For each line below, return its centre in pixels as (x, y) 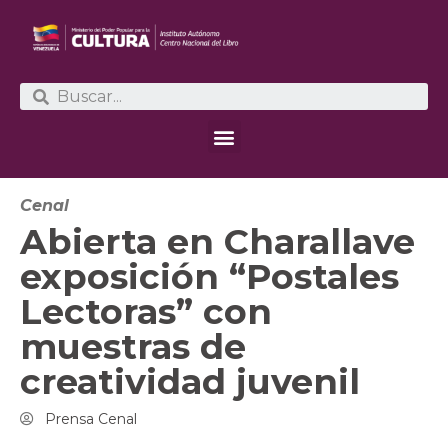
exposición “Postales (209, 277)
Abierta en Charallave (217, 242)
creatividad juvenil (190, 382)
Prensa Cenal (91, 419)
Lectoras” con (146, 312)
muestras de (133, 347)
